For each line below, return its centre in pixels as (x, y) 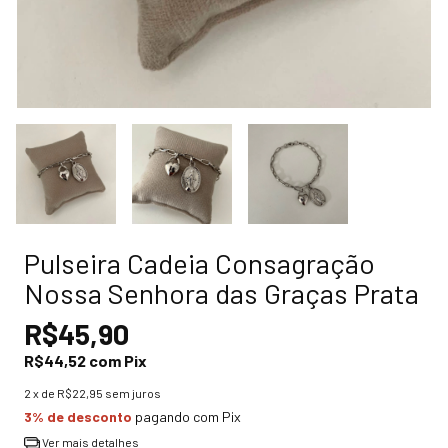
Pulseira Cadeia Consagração (199, 263)
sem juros (133, 393)
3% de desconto (78, 416)
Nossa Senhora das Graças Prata (221, 293)
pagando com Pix (186, 416)
